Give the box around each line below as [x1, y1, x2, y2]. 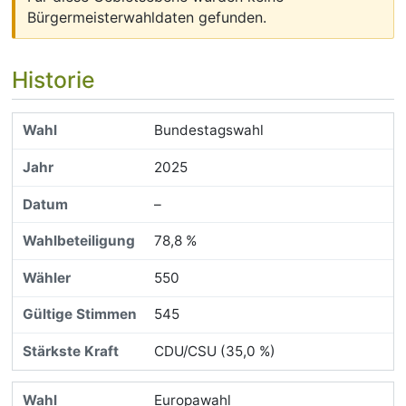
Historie [11, 65, 95, 93]
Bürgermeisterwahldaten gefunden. [27, 7, 267, 26]
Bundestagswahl [153, 121, 264, 140]
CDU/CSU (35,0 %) [153, 343, 275, 361]
